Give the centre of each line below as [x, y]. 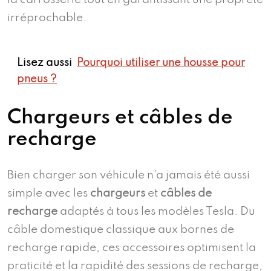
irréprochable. [47, 18]
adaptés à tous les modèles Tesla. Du [156, 212]
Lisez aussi [44, 63]
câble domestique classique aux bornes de [121, 230]
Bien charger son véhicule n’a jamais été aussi [129, 175]
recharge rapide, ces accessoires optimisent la [132, 248]
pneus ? [37, 80]
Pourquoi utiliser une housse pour [161, 63]
